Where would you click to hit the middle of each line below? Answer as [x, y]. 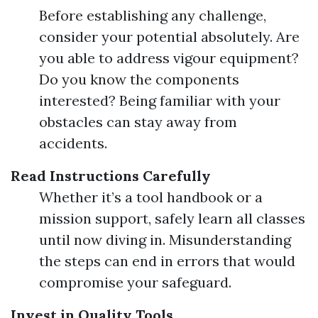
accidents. [73, 143]
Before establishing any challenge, [153, 15]
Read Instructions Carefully [111, 176]
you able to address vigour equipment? [169, 58]
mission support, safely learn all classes [172, 218]
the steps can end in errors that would [167, 261]
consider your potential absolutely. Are [169, 37]
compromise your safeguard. [135, 282]
